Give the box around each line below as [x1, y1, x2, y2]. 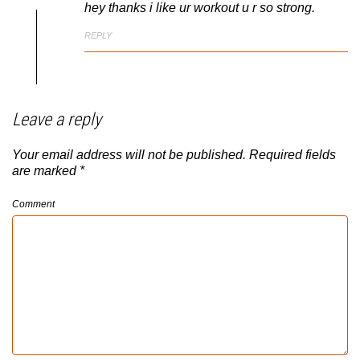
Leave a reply [12, 109, 101, 130]
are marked [12, 164, 80, 178]
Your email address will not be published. [12, 148, 246, 162]
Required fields [249, 148, 336, 162]
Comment [12, 198, 55, 211]
